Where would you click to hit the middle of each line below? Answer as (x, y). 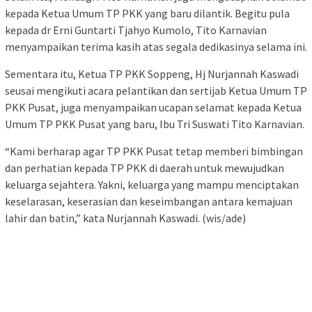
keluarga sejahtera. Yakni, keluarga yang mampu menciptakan (152, 185)
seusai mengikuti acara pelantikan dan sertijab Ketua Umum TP (156, 91)
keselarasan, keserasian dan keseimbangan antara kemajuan (149, 202)
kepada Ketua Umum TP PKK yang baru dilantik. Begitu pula (147, 14)
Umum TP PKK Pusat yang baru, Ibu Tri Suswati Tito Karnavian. (155, 124)
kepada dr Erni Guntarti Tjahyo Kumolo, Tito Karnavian (136, 30)
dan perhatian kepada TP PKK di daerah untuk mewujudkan (145, 168)
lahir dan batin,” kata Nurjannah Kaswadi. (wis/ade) (125, 218)
